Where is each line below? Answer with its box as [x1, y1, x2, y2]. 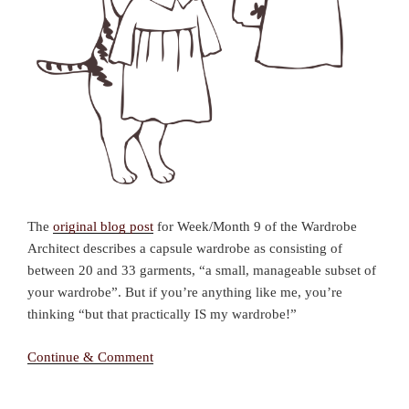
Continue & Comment [27, 349, 153, 364]
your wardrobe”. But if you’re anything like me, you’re [27, 285, 342, 300]
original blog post [53, 219, 153, 235]
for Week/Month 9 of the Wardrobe [153, 219, 357, 235]
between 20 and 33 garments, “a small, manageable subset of [27, 263, 376, 278]
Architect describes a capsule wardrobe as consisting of [27, 241, 342, 257]
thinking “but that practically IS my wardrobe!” [27, 307, 297, 322]
